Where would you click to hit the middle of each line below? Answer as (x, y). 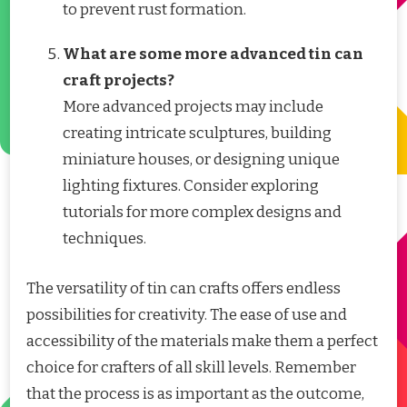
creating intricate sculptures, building (197, 134)
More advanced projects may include (193, 107)
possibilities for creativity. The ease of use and (187, 314)
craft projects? (119, 81)
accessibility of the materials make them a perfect (202, 341)
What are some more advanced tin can (213, 55)
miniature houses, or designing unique (201, 160)
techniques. (104, 239)
